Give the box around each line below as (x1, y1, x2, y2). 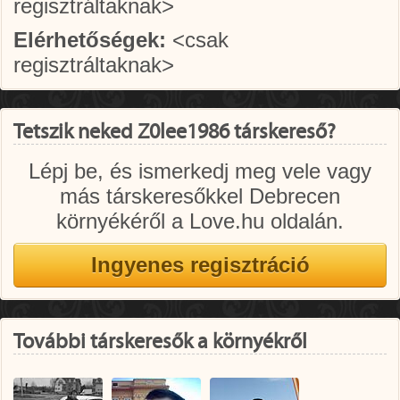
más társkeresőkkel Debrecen (60, 184, 340, 208)
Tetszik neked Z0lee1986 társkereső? (13, 121, 336, 144)
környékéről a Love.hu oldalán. (56, 209, 344, 233)
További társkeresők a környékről (13, 330, 307, 354)
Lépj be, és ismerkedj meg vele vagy (29, 159, 371, 183)
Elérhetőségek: (13, 28, 166, 52)
